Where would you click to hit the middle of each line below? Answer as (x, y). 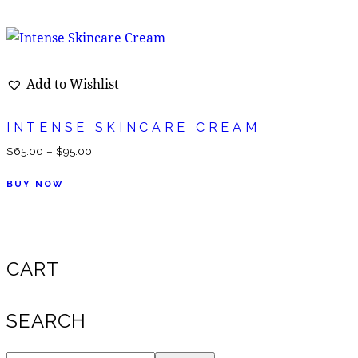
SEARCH (46, 320)
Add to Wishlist (73, 83)
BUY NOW (36, 184)
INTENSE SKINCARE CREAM (133, 127)
